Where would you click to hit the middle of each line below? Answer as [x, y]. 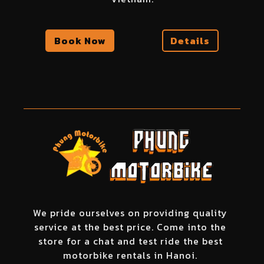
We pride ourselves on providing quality [131, 212]
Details [190, 41]
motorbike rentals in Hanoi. [131, 255]
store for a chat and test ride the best [130, 241]
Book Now [80, 41]
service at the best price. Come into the [131, 227]
